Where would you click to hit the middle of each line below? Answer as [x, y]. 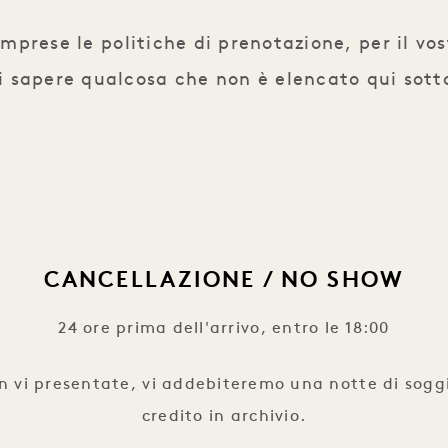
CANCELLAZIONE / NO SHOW [224, 282]
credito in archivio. [224, 417]
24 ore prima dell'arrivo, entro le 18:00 [224, 329]
